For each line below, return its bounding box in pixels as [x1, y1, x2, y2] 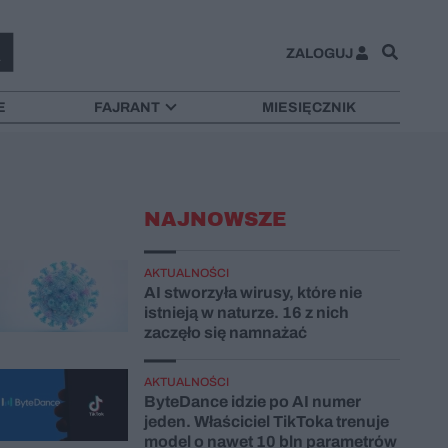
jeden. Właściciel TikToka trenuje [144, 412, 389, 430]
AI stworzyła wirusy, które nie [144, 283, 362, 301]
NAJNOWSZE [144, 207, 286, 230]
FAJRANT [93, 99, 160, 115]
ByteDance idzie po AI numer [144, 392, 361, 410]
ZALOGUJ [285, 45, 353, 61]
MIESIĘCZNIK [262, 99, 357, 115]
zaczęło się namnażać [144, 323, 307, 341]
